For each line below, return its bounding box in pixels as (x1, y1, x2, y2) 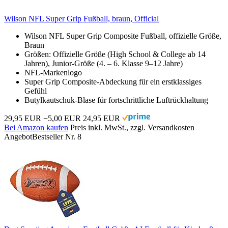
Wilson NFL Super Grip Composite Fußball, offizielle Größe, (24, 31, 221, 40)
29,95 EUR (4, 113, 41, 123)
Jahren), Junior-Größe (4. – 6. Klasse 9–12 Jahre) (24, 59, 183, 68)
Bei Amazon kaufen (4, 123, 68, 132)
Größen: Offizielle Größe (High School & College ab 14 (24, 49, 206, 59)
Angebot (4, 132, 32, 141)
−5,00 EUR (43, 113, 81, 123)
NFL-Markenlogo (24, 68, 82, 77)
